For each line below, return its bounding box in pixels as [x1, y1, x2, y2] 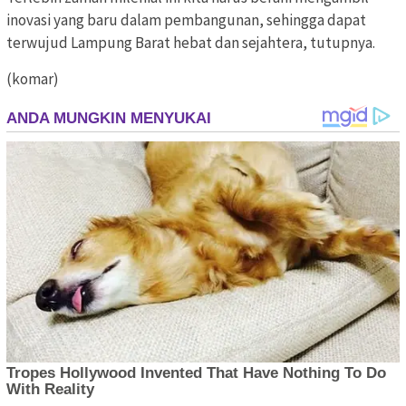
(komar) [6, 68, 59, 89]
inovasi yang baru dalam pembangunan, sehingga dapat [6, 9, 366, 30]
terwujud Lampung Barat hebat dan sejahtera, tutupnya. [6, 32, 375, 53]
